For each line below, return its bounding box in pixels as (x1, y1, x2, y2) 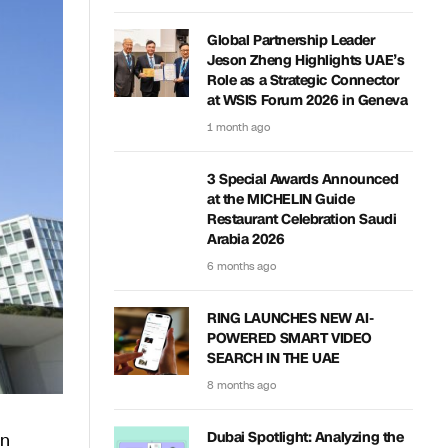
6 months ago (207, 259, 276, 274)
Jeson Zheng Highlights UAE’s (207, 51, 405, 70)
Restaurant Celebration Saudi (207, 210, 397, 229)
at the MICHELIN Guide (207, 190, 355, 209)
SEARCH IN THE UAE (207, 349, 340, 368)
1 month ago (207, 120, 270, 135)
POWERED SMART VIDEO (207, 329, 373, 348)
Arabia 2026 (207, 230, 285, 249)
